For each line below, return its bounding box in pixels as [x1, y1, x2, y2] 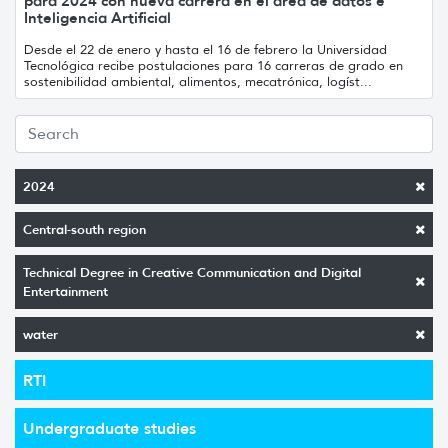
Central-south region [23, 220, 146, 238]
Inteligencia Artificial [24, 7, 171, 27]
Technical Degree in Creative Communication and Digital [23, 263, 361, 281]
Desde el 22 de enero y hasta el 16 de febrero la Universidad [24, 40, 387, 58]
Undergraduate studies [23, 417, 196, 438]
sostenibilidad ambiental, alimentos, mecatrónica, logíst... [24, 72, 372, 90]
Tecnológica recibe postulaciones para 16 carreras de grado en [24, 56, 403, 74]
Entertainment [23, 282, 108, 300]
